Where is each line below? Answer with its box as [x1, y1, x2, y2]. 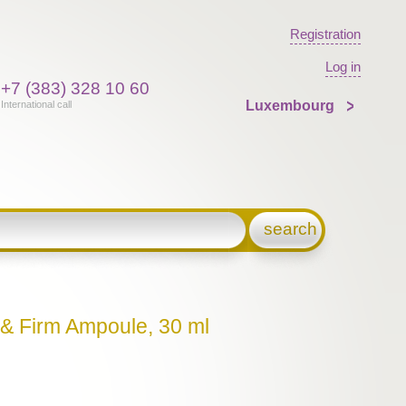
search [264, 219, 318, 238]
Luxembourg [245, 98, 338, 113]
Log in [324, 59, 361, 74]
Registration [289, 26, 361, 42]
